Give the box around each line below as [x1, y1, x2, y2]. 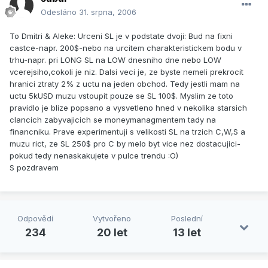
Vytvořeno [93, 214, 132, 224]
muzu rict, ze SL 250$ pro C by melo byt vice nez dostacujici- [10, 139, 240, 149]
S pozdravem [10, 163, 59, 173]
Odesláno [41, 7, 79, 17]
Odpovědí [17, 214, 54, 224]
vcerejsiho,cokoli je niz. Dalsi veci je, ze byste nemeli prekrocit [10, 67, 243, 77]
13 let [172, 226, 201, 239]
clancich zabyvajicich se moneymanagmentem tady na [10, 115, 216, 125]
